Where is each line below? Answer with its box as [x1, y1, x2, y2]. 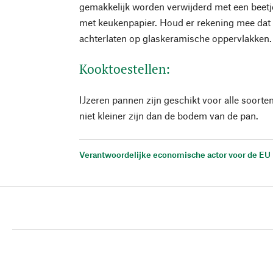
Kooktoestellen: [79, 60, 171, 77]
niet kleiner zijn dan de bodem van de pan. [79, 109, 259, 121]
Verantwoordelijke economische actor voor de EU [79, 149, 271, 160]
